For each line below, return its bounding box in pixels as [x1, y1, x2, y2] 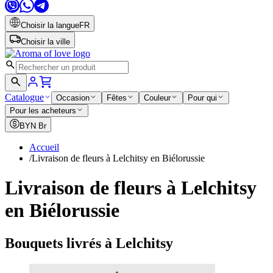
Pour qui [188, 93, 217, 102]
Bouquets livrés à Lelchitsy [5, 235, 173, 251]
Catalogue [5, 92, 44, 102]
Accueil [29, 142, 59, 152]
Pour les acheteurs [10, 106, 76, 115]
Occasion [56, 93, 90, 102]
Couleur [144, 93, 171, 102]
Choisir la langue [21, 21, 79, 30]
